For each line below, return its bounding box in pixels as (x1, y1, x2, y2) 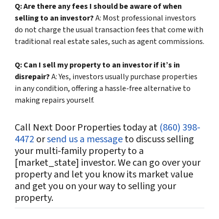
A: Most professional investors (94, 13, 196, 24)
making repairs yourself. (15, 95, 94, 106)
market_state (18, 156, 76, 170)
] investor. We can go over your (76, 156, 200, 170)
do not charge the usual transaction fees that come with (15, 24, 203, 36)
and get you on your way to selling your (15, 179, 176, 194)
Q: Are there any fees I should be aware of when (15, 1, 182, 12)
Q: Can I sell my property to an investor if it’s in (15, 60, 180, 71)
